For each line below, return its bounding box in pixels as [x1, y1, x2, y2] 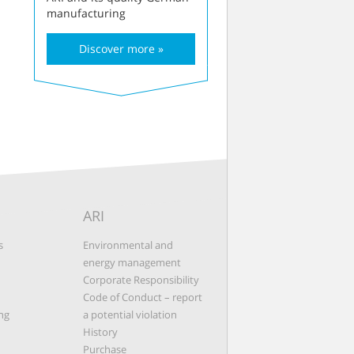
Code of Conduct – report [82, 290, 202, 305]
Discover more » [78, 41, 164, 57]
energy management [82, 255, 181, 270]
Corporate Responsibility [82, 273, 199, 288]
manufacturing [47, 6, 126, 21]
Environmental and [82, 238, 173, 253]
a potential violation [82, 307, 177, 322]
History [82, 325, 118, 340]
